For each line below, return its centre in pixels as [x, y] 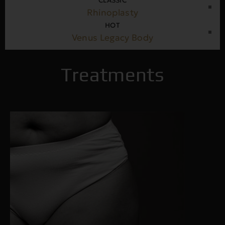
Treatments [113, 74]
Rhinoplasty [113, 13]
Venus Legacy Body [113, 38]
